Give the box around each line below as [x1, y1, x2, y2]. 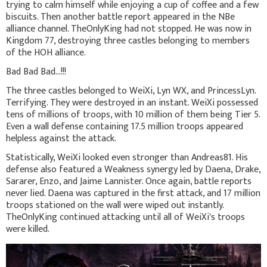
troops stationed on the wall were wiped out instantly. [6, 197, 223, 213]
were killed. [6, 221, 49, 237]
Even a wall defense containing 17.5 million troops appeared [6, 118, 243, 135]
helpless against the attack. [6, 130, 116, 147]
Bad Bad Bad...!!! [6, 63, 66, 80]
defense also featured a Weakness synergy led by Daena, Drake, [6, 161, 260, 178]
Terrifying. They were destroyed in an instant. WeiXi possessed [6, 94, 258, 111]
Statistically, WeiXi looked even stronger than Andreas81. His [6, 149, 248, 166]
